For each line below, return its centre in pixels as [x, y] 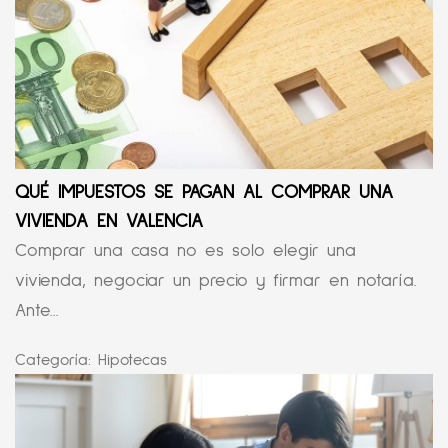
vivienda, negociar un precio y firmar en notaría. [216, 281]
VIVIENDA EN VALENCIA [109, 222]
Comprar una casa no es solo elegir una [185, 251]
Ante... [37, 311]
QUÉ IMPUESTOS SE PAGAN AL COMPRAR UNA [204, 193]
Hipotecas [132, 360]
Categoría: [56, 360]
